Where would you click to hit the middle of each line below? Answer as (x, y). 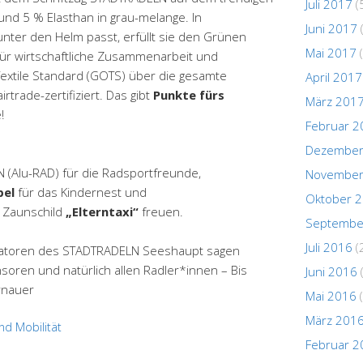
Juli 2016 (329, 247)
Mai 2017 (331, 52)
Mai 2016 (331, 295)
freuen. (161, 211)
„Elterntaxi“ (102, 211)
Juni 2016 (331, 271)
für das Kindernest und (81, 192)
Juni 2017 (331, 28)
